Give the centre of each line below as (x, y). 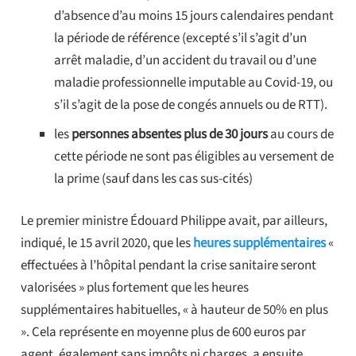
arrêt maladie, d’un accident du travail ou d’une (185, 61)
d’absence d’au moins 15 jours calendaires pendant (194, 16)
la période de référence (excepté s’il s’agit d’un (180, 39)
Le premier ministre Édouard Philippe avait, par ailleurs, (174, 221)
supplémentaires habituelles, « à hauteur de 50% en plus (174, 310)
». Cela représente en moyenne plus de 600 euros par (163, 333)
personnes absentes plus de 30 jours (170, 134)
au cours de (301, 134)
